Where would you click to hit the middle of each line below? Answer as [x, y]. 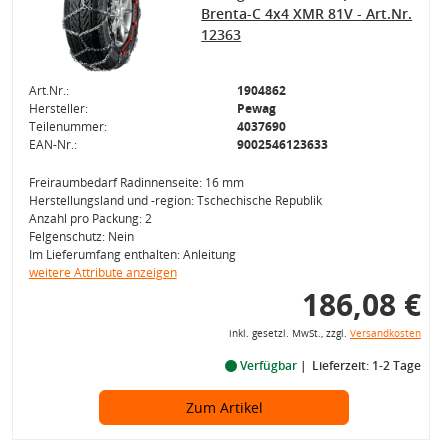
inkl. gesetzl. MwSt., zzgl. [289, 333]
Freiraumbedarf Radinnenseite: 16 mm [136, 182]
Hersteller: [58, 108]
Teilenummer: [67, 126]
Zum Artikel [224, 407]
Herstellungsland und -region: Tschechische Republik [175, 200]
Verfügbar [268, 365]
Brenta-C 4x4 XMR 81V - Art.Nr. [307, 13]
